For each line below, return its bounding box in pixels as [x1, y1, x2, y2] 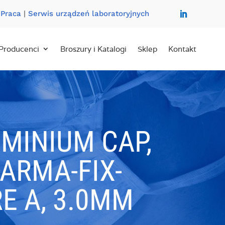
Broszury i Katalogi [60, 44, 127, 54]
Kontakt [168, 44, 196, 54]
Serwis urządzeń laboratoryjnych [28, 9, 149, 18]
